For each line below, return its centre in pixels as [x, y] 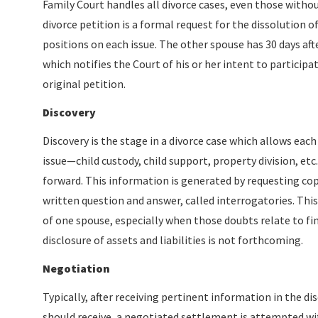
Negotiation [76, 268]
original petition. [84, 84]
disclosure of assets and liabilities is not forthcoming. [173, 240]
